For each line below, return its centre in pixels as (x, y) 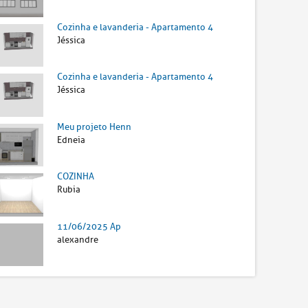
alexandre (78, 239)
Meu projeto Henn (95, 126)
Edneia (71, 140)
